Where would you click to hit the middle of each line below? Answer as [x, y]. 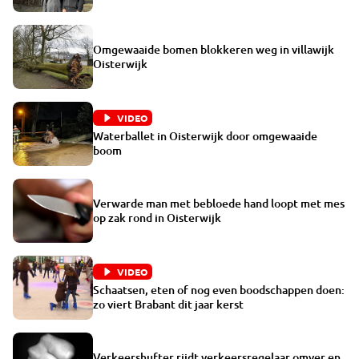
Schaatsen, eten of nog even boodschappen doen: [219, 289]
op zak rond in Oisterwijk [157, 217]
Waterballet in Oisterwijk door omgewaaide [205, 135]
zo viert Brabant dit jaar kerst [168, 304]
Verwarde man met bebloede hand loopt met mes [219, 203]
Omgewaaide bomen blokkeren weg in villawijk [214, 49]
